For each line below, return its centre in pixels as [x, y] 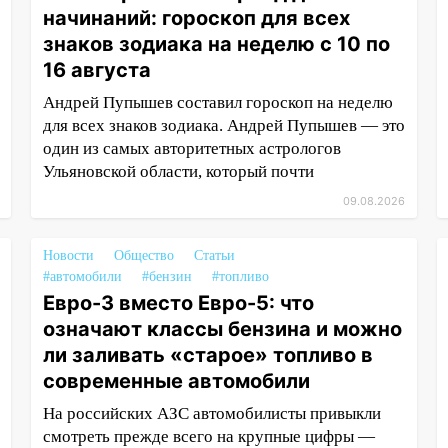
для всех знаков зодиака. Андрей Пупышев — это [223, 126]
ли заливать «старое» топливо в [207, 355]
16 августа [96, 70]
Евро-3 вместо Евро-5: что [178, 303]
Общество [143, 256]
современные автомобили [176, 381]
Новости [68, 256]
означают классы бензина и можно [222, 329]
